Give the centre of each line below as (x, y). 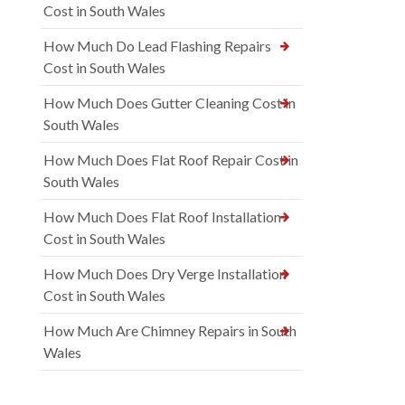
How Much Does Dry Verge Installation (165, 273)
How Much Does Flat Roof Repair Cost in (171, 159)
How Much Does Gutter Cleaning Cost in (170, 102)
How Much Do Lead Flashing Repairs (157, 45)
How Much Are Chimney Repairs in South (170, 330)
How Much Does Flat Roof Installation (162, 216)
